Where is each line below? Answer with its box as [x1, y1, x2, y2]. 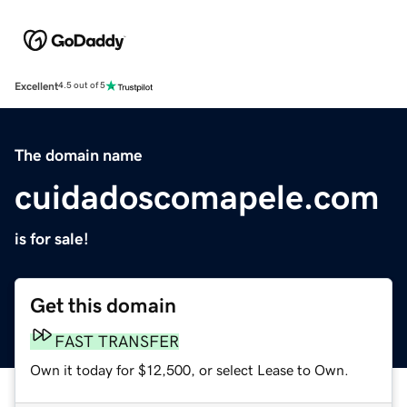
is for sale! [15, 230, 89, 247]
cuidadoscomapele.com [15, 179, 380, 214]
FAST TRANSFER [55, 333, 179, 350]
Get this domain [30, 294, 176, 316]
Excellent [15, 80, 58, 92]
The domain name [15, 146, 143, 164]
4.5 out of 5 [58, 81, 105, 91]
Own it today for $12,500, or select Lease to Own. [30, 362, 349, 377]
